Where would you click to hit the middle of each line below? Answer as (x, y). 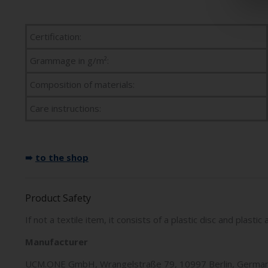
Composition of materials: (82, 84)
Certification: (56, 36)
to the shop (62, 157)
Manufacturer (57, 242)
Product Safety (58, 198)
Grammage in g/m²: (69, 60)
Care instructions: (66, 108)
